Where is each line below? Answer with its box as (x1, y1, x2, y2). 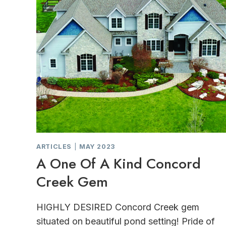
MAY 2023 (79, 142, 115, 150)
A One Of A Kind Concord (36, 153, 201, 174)
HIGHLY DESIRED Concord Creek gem (36, 201, 199, 212)
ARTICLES (36, 142, 72, 150)
